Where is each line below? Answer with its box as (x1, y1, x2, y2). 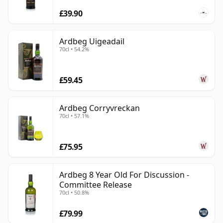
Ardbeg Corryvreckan (59, 103, 140, 114)
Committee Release (59, 179, 132, 191)
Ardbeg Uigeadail (59, 36, 124, 47)
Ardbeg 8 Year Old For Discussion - (59, 169, 189, 181)
